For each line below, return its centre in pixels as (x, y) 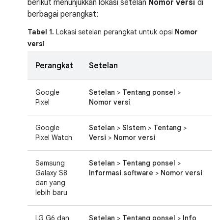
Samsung (50, 163)
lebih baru (51, 192)
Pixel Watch (54, 137)
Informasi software (121, 173)
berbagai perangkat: (63, 14)
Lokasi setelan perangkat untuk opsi (114, 32)
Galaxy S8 (51, 173)
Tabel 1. (41, 32)
